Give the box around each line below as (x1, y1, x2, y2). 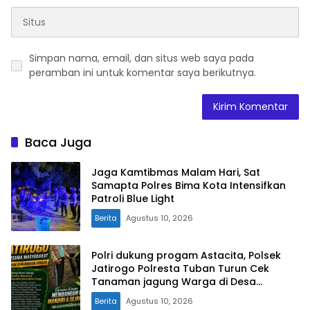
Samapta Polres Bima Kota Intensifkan (91, 178, 286, 192)
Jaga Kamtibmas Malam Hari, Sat (91, 165, 260, 179)
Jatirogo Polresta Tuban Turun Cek (91, 261, 269, 275)
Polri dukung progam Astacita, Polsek (91, 248, 281, 262)
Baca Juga (25, 134, 91, 152)
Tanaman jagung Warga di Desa (91, 274, 256, 289)
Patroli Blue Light (91, 191, 174, 206)
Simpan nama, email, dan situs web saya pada (29, 51, 254, 66)
